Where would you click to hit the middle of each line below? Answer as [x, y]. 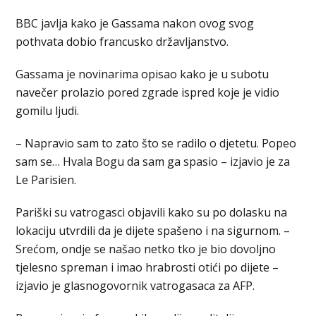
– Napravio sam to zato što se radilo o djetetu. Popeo [156, 143]
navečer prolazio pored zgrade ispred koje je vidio [148, 92]
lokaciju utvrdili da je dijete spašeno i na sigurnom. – [153, 230]
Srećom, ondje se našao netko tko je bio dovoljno [146, 249]
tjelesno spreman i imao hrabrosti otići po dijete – [147, 267]
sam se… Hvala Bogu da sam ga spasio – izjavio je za [153, 161]
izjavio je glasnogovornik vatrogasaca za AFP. [135, 285]
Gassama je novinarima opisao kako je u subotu [142, 74]
